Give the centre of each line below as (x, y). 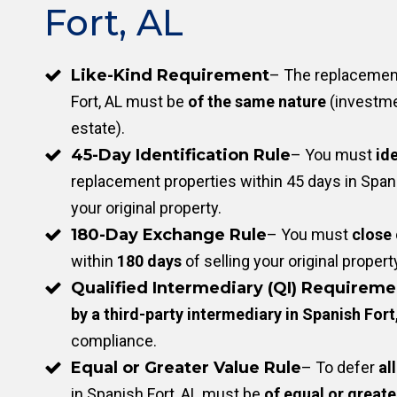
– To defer (340, 367)
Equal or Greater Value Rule (186, 368)
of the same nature (257, 101)
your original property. (146, 208)
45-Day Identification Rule (181, 155)
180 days (149, 261)
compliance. (114, 341)
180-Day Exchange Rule (169, 235)
